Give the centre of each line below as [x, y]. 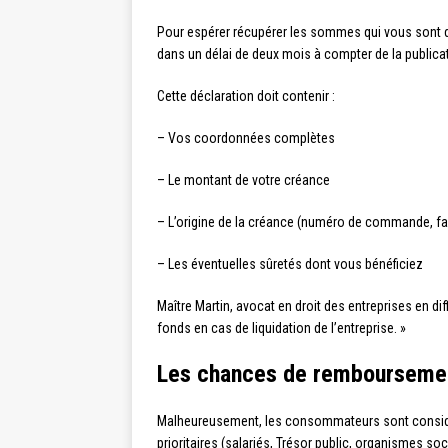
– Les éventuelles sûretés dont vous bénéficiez [290, 264]
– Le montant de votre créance [243, 180]
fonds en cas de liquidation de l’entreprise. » [281, 328]
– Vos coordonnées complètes [246, 138]
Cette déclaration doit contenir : [246, 96]
